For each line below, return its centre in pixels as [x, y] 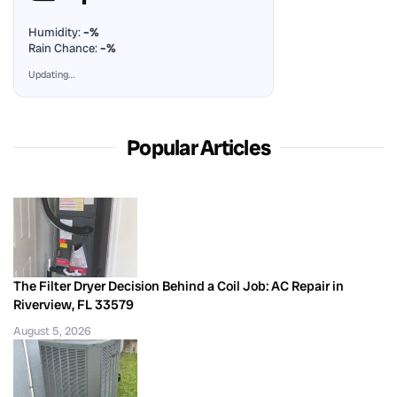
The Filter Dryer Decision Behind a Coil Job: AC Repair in [179, 286]
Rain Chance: [64, 48]
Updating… [51, 74]
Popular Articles [198, 147]
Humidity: [56, 32]
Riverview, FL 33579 [74, 304]
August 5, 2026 [52, 331]
